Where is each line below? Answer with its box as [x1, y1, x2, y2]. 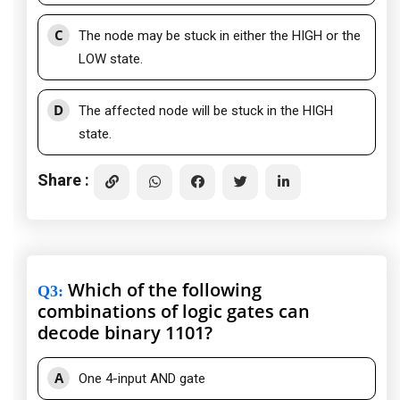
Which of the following [63, 278, 262, 303]
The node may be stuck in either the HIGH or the [79, 28, 361, 45]
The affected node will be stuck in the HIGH [79, 103, 333, 120]
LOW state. [79, 51, 143, 68]
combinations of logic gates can [37, 299, 310, 324]
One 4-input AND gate [79, 371, 205, 387]
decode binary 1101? [37, 321, 212, 346]
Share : [37, 170, 89, 189]
